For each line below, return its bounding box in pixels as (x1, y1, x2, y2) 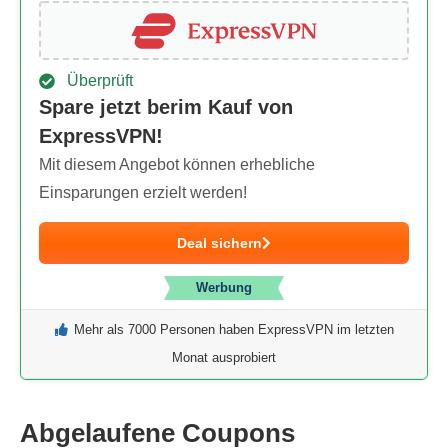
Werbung (196, 280, 252, 295)
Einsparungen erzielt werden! (39, 184, 247, 201)
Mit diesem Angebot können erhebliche (39, 156, 315, 173)
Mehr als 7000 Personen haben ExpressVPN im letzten (73, 322, 394, 337)
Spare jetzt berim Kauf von (39, 96, 293, 118)
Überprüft (59, 72, 133, 89)
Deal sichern (177, 235, 262, 251)
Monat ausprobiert (172, 350, 276, 365)
